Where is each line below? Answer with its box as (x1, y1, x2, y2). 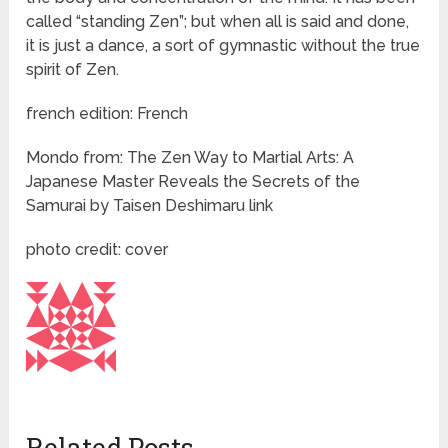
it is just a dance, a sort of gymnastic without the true (26, 36, 421, 56)
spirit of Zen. (26, 60, 120, 80)
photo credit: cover (26, 240, 169, 260)
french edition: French (26, 104, 189, 124)
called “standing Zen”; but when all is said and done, (26, 12, 410, 32)
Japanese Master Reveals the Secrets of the (26, 172, 361, 192)
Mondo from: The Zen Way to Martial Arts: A (26, 148, 355, 168)
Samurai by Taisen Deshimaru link (26, 196, 274, 216)
